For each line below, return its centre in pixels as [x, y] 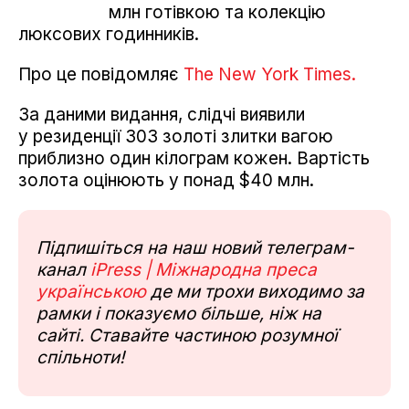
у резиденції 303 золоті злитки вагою [176, 137]
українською [91, 292]
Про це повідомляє [101, 75]
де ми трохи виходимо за [255, 292]
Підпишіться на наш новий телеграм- [195, 248]
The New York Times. [270, 75]
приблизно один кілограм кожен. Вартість [194, 159]
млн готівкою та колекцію [217, 13]
